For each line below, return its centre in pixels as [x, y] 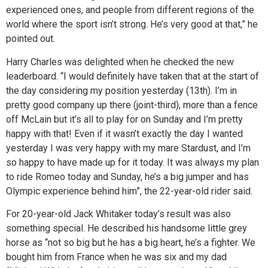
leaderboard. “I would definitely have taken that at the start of [133, 76]
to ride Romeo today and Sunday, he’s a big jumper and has [127, 176]
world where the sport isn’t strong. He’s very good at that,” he [132, 25]
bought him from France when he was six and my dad [116, 257]
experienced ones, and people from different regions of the [130, 10]
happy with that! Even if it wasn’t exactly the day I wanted [124, 133]
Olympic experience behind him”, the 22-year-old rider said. [129, 191]
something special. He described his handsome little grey [127, 229]
